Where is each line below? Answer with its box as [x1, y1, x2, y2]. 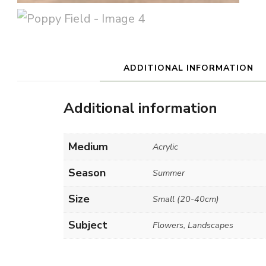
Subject [68, 217, 107, 232]
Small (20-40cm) [153, 192, 219, 205]
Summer [153, 166, 185, 179]
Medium [68, 139, 108, 154]
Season [68, 165, 106, 180]
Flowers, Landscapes [153, 218, 233, 231]
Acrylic [153, 140, 178, 153]
